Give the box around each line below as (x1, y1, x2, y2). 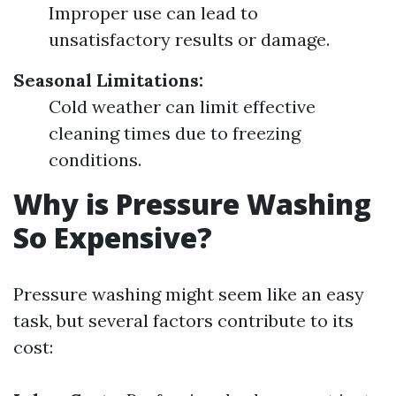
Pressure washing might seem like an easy (13, 283, 364, 305)
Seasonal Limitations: (13, 69, 203, 91)
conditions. (49, 148, 141, 171)
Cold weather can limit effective (49, 95, 316, 118)
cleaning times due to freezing (49, 122, 301, 144)
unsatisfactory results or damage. (49, 28, 330, 50)
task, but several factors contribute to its (13, 309, 354, 331)
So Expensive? (13, 218, 212, 256)
